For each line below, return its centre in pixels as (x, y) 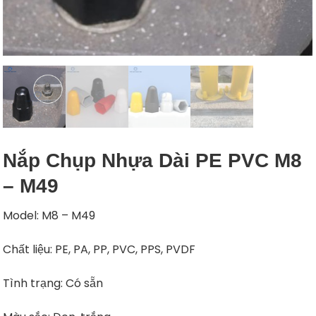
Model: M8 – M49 (49, 215)
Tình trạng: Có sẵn (53, 283)
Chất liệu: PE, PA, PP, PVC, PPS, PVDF (99, 249)
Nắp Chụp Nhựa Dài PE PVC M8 (153, 160)
